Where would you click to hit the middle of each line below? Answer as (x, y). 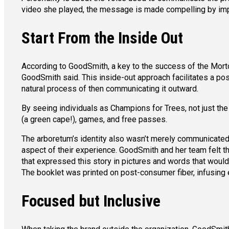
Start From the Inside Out (102, 38)
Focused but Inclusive (91, 201)
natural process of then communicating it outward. (110, 88)
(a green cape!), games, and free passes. (94, 119)
